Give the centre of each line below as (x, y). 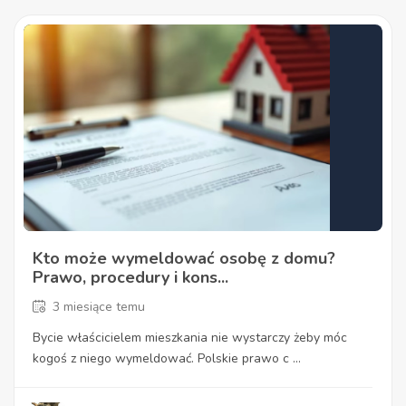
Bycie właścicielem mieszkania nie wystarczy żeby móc (190, 337)
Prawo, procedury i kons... (130, 277)
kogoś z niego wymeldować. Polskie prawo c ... (167, 358)
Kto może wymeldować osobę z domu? (184, 258)
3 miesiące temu (99, 306)
